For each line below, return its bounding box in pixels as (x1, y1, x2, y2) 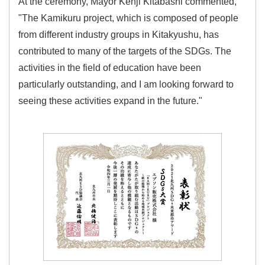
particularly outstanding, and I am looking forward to (18, 79, 234, 90)
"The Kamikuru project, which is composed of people (18, 13, 238, 24)
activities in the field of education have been (18, 63, 201, 73)
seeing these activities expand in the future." (18, 96, 202, 106)
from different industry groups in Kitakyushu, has (18, 30, 219, 40)
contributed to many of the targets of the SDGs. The (18, 46, 231, 57)
